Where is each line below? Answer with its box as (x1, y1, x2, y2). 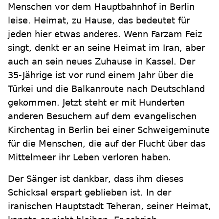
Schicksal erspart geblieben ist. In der (8, 187, 171, 198)
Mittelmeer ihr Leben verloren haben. (8, 152, 171, 163)
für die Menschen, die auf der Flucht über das (8, 138, 205, 149)
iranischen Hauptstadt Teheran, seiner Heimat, (8, 201, 211, 212)
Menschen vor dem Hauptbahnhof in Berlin (8, 1, 195, 12)
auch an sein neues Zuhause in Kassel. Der (8, 56, 195, 67)
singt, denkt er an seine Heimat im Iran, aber (8, 43, 205, 53)
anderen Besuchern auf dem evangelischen (8, 111, 197, 122)
